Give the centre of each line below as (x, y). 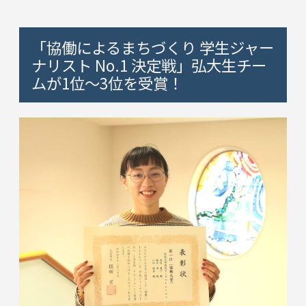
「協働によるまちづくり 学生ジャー (152, 47)
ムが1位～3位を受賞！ (107, 83)
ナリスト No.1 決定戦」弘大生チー (149, 65)
